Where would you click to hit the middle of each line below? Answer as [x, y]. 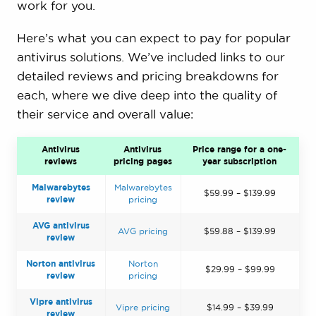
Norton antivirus [61, 263]
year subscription [240, 161]
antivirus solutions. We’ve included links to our [151, 56]
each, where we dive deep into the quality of [147, 95]
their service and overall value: [105, 114]
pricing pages [142, 161]
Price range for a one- [240, 149]
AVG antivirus [61, 225]
